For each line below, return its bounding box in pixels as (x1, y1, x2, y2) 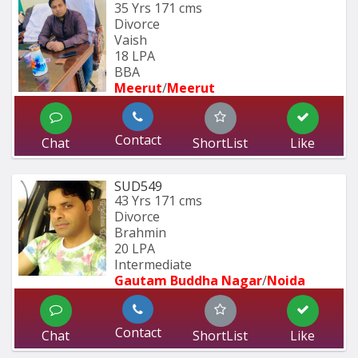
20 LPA (114, 239, 155, 257)
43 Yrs (114, 191, 151, 209)
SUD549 (114, 177, 162, 195)
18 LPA (114, 46, 155, 65)
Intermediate (114, 255, 192, 273)
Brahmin (114, 223, 166, 241)
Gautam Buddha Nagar (114, 271, 262, 289)
